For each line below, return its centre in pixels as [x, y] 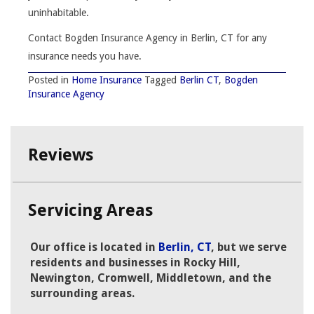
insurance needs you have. [86, 56]
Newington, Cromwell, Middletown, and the [151, 278]
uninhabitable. [60, 13]
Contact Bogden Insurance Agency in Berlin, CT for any [148, 38]
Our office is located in [94, 247]
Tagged [162, 80]
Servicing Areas [90, 211]
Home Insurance [107, 80]
